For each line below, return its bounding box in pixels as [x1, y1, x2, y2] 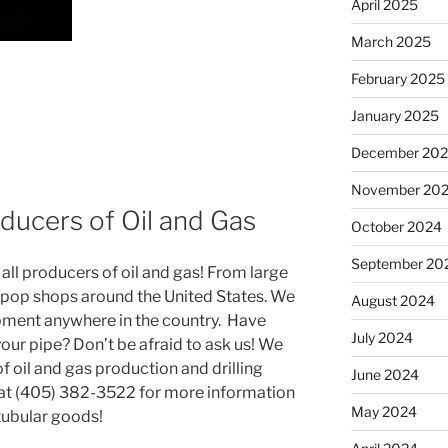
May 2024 [350, 402, 417, 420]
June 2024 [350, 365, 419, 383]
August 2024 [350, 291, 435, 309]
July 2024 [350, 328, 413, 346]
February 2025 [350, 69, 445, 87]
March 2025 [350, 32, 431, 50]
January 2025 [350, 106, 439, 124]
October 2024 [350, 217, 442, 235]
